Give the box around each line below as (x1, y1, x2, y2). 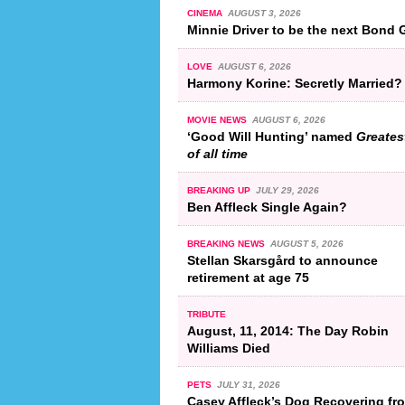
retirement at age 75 (187, 269, 309, 285)
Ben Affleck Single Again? (187, 199, 347, 214)
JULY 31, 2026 (216, 379, 280, 390)
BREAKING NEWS (187, 238, 268, 249)
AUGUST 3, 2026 (227, 7, 301, 18)
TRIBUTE (187, 308, 226, 319)
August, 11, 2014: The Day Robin (187, 323, 389, 338)
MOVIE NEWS (187, 114, 250, 125)
